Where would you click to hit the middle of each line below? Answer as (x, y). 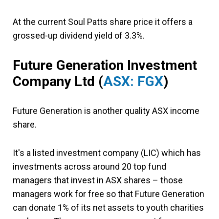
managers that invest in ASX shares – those (98, 180)
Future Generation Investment (105, 65)
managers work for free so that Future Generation (109, 194)
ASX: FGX (133, 81)
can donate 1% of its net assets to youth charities (108, 207)
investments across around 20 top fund (89, 166)
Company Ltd (55, 81)
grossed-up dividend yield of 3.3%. (79, 35)
